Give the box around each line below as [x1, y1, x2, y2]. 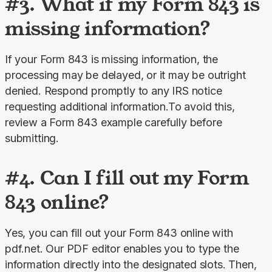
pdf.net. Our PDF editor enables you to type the [5, 242, 239, 256]
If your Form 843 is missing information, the [5, 53, 219, 66]
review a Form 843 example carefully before [5, 116, 222, 129]
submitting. [5, 132, 59, 145]
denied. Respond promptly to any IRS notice [5, 84, 222, 98]
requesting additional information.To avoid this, [5, 100, 235, 114]
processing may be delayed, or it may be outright [5, 69, 246, 82]
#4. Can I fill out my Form [5, 165, 250, 191]
